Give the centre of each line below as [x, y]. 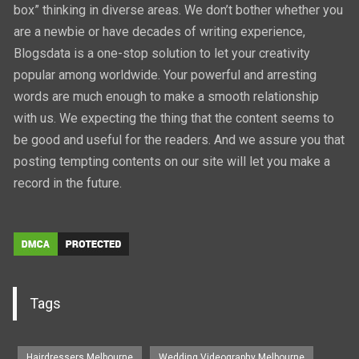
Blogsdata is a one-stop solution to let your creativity [162, 53]
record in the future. [68, 183]
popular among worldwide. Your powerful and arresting [165, 75]
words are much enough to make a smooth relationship [167, 96]
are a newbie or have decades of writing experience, [160, 31]
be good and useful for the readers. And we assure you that [179, 139]
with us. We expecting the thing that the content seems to [174, 118]
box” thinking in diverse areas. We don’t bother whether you [179, 10]
